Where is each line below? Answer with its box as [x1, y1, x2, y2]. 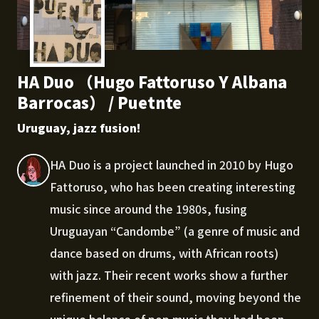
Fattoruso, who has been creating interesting [50, 178, 296, 196]
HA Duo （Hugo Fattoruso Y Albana [17, 70, 287, 93]
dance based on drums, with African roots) [50, 244, 278, 262]
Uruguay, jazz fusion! [17, 119, 141, 137]
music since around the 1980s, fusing [50, 200, 247, 218]
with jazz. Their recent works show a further [50, 266, 288, 284]
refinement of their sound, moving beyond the [50, 288, 301, 306]
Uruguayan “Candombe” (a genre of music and [50, 222, 300, 240]
